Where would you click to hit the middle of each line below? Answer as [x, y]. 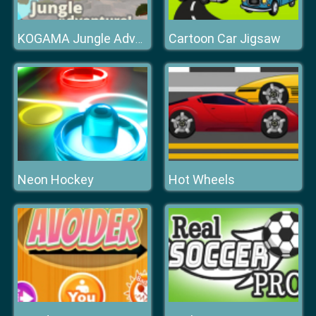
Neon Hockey [56, 180]
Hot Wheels [202, 180]
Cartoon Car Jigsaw [225, 38]
